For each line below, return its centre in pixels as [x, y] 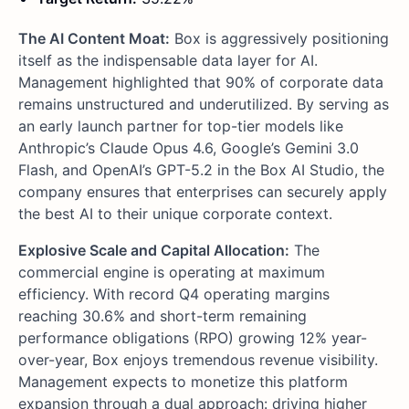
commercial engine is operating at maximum [172, 272]
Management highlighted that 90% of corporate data [201, 82]
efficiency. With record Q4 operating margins [174, 294]
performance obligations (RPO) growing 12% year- [193, 337]
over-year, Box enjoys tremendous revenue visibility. [198, 359]
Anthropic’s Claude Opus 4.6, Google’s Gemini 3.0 [189, 147]
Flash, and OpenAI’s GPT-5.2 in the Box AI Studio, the [201, 169]
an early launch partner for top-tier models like [181, 126]
